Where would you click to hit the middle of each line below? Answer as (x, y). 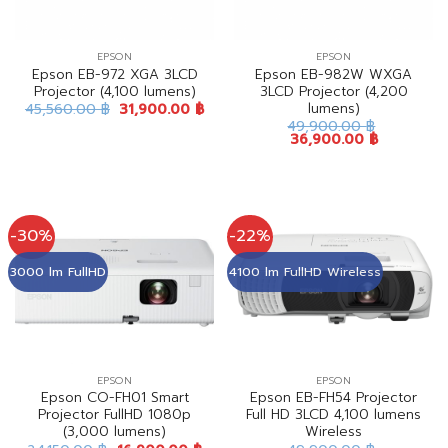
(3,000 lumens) (114, 432)
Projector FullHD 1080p (114, 415)
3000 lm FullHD (58, 272)
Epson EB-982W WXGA (333, 74)
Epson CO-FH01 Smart (114, 398)
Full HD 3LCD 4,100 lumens (333, 415)
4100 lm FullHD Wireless (305, 272)
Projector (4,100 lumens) (114, 91)
